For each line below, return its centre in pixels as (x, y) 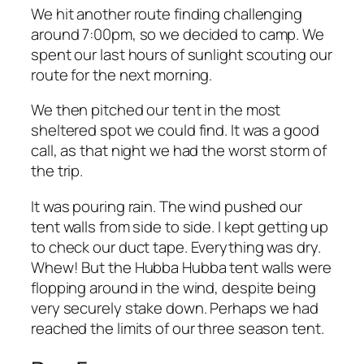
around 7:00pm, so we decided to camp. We (178, 34)
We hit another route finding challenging (167, 13)
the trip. (57, 171)
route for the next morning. (122, 74)
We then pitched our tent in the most (156, 110)
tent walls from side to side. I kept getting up (180, 226)
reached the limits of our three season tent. (178, 328)
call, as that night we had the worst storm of (179, 151)
